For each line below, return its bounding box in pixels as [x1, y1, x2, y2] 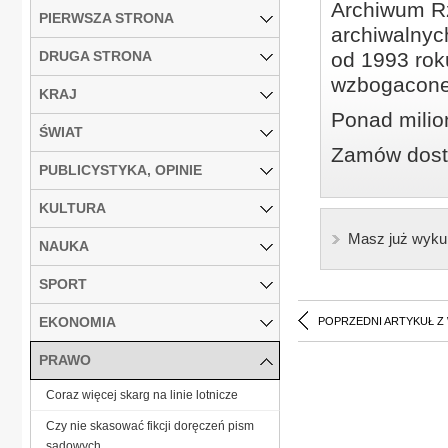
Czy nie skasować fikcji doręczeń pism [46, 418, 254, 433]
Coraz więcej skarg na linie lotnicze [46, 387, 238, 402]
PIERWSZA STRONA [39, 9, 174, 26]
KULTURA [39, 199, 106, 216]
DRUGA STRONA [39, 47, 152, 64]
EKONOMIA [39, 313, 116, 330]
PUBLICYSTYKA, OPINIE [39, 161, 202, 178]
